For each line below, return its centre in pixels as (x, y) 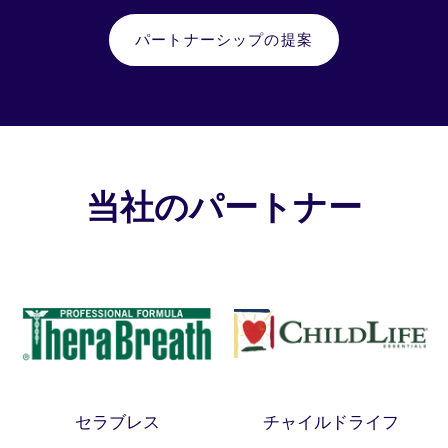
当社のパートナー (224, 205)
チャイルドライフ (331, 422)
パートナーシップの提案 (224, 39)
